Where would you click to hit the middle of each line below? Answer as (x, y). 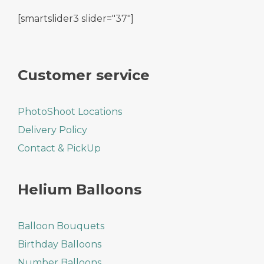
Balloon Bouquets (61, 226)
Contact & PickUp (59, 148)
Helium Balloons (80, 190)
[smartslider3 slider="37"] (76, 19)
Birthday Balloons (60, 245)
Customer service (84, 75)
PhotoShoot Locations (70, 112)
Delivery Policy (52, 130)
